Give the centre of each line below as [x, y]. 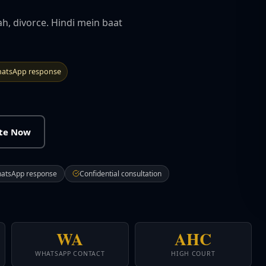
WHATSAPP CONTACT [70, 253]
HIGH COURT [193, 253]
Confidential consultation [121, 173]
